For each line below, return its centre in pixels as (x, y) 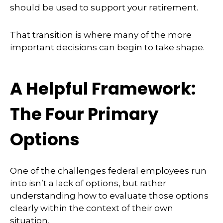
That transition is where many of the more (101, 35)
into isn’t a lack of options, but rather (88, 183)
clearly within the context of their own (92, 208)
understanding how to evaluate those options (109, 195)
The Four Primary (84, 114)
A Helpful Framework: (103, 88)
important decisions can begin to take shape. (107, 47)
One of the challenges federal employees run (108, 170)
